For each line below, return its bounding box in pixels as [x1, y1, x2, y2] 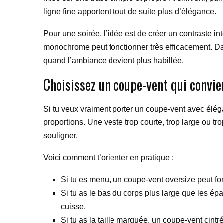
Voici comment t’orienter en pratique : [43, 153, 174, 162]
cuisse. [61, 202, 86, 211]
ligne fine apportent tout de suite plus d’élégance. [43, 7, 216, 16]
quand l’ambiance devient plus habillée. [43, 56, 184, 65]
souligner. [43, 131, 78, 140]
